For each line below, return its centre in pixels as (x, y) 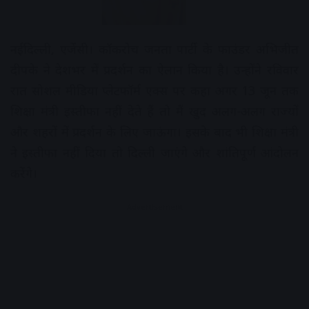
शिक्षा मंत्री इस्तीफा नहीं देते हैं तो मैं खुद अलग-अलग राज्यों (154, 111)
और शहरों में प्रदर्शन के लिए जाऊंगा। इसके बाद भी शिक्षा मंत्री (154, 132)
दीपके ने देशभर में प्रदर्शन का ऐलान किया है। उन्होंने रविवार (154, 70)
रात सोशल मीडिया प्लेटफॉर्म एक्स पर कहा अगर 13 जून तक (154, 91)
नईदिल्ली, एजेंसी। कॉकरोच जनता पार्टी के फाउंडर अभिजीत (154, 49)
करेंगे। (24, 173)
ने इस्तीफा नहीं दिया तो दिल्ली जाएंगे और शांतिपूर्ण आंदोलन (154, 153)
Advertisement (154, 207)
